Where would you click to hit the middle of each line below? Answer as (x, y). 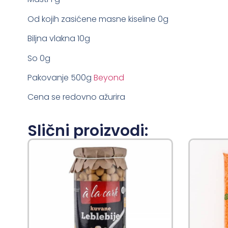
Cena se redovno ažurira (76, 97)
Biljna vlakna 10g (59, 39)
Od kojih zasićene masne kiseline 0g (98, 19)
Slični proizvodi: (88, 131)
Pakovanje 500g (60, 77)
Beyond (109, 77)
